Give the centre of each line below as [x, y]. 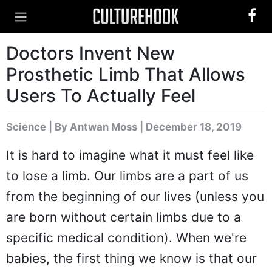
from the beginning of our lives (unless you [135, 196]
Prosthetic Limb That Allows [126, 74]
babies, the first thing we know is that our [131, 258]
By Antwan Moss [96, 127]
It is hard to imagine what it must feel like [130, 155]
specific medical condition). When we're [126, 238]
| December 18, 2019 [189, 127]
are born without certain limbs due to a [124, 217]
